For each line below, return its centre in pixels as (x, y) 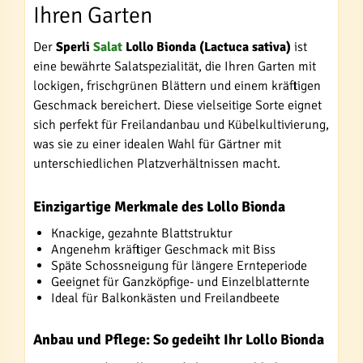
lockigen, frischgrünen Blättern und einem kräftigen (177, 86)
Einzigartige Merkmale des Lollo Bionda (159, 207)
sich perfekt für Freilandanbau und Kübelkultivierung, (181, 125)
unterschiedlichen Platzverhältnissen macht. (157, 164)
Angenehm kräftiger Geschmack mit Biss (163, 250)
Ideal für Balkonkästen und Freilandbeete (165, 298)
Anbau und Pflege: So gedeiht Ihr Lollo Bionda (179, 340)
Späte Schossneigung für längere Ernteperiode (179, 266)
